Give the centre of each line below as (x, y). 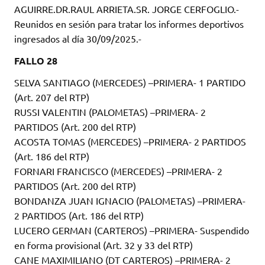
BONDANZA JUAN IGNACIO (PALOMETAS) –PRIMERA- (130, 201)
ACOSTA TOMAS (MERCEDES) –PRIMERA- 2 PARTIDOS (130, 142)
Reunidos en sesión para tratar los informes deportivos (129, 24)
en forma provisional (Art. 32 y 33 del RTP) (104, 245)
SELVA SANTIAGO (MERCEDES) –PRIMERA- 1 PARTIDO (130, 83)
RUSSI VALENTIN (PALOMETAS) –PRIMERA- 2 (110, 112)
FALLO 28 (36, 61)
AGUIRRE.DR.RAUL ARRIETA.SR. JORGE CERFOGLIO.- (127, 9)
